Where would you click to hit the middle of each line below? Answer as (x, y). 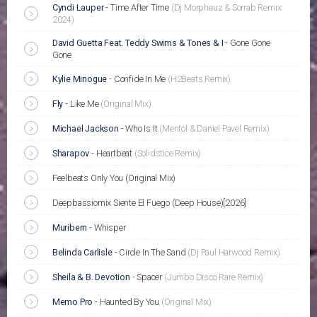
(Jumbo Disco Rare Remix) (214, 277)
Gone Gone (250, 43)
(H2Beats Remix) (199, 79)
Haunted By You (130, 302)
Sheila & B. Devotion (91, 277)
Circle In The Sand (154, 253)
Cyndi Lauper (78, 8)
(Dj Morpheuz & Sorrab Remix (226, 8)
